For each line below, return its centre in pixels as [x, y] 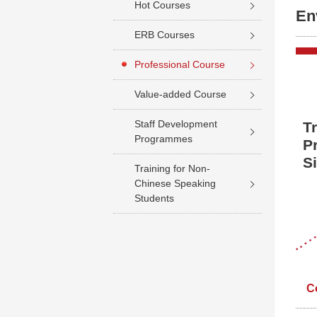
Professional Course [180, 64]
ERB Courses [165, 35]
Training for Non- [172, 168]
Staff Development [176, 124]
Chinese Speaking [175, 183]
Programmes [163, 139]
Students [154, 198]
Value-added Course [180, 94]
